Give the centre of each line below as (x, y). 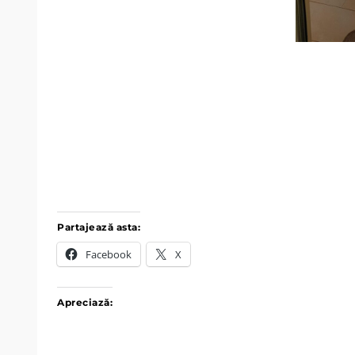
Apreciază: (85, 302)
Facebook (109, 254)
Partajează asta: (99, 227)
